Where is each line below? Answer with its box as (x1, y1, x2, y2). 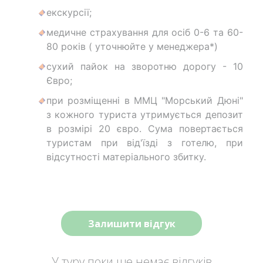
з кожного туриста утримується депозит (46, 109, 243, 121)
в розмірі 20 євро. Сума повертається (46, 123, 243, 135)
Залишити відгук (87, 217, 176, 230)
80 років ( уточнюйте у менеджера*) (46, 41, 218, 53)
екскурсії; (46, 6, 92, 19)
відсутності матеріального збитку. (46, 151, 206, 163)
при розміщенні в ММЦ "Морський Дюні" (46, 95, 243, 107)
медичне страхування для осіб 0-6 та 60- (46, 26, 243, 39)
